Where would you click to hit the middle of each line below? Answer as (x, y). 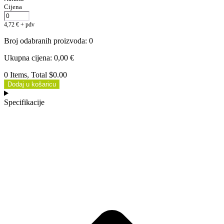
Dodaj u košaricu (32, 84)
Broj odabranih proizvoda (44, 40)
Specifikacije (24, 102)
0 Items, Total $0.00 (35, 74)
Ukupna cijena (27, 57)
